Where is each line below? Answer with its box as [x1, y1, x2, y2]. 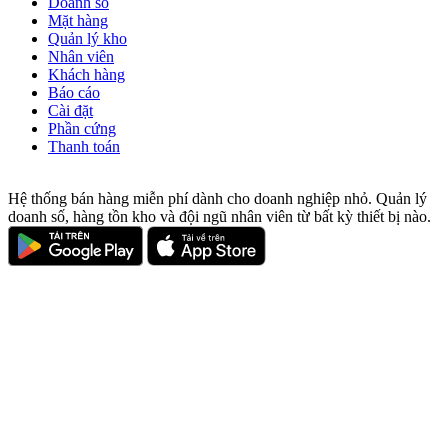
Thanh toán [48, 138, 120, 156]
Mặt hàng [48, 12, 108, 30]
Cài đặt [48, 102, 93, 120]
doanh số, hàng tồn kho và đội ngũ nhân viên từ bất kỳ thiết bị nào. [8, 208, 431, 226]
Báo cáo [48, 84, 100, 102]
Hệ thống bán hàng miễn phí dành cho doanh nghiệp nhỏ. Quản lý [8, 190, 427, 208]
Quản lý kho [48, 30, 127, 48]
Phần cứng [48, 120, 116, 138]
